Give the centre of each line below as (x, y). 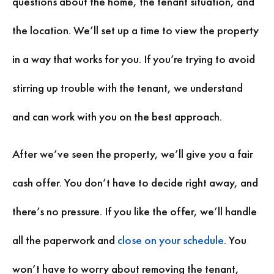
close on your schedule (171, 240)
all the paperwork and (65, 240)
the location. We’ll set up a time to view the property (135, 30)
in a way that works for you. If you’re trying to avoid (134, 59)
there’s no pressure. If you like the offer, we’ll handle (135, 212)
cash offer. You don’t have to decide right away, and (135, 183)
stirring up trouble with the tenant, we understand (128, 87)
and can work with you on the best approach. (117, 116)
